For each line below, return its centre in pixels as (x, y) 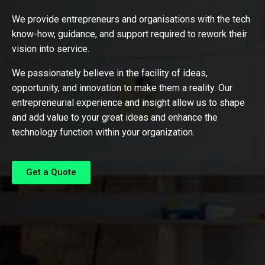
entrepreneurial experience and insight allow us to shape (128, 102)
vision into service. (52, 49)
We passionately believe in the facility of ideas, (110, 73)
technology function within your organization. (103, 132)
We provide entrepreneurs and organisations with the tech (131, 19)
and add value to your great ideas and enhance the (115, 117)
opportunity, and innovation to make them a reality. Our (122, 88)
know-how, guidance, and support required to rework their (130, 34)
